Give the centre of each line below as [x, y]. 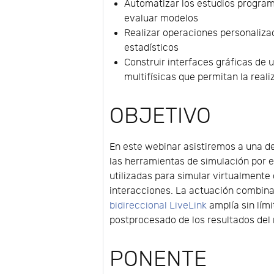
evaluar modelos [161, 19]
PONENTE [158, 260]
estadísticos [152, 48]
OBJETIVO [161, 117]
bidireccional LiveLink [158, 206]
